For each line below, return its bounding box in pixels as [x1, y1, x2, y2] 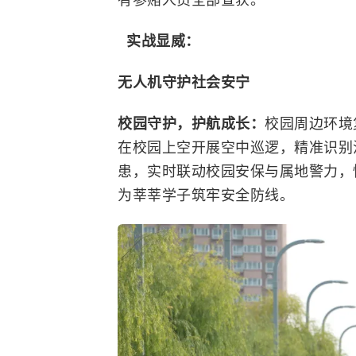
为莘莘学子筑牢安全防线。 [118, 185, 294, 205]
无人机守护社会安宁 [118, 72, 250, 92]
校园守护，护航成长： [118, 114, 265, 133]
